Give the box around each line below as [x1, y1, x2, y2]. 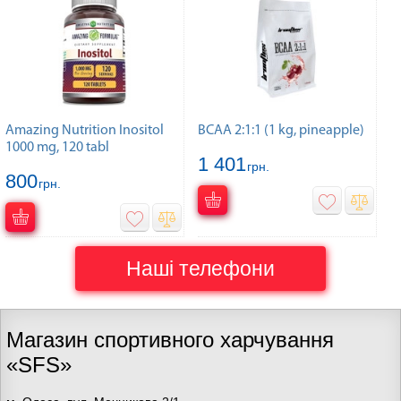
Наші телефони [126, 257, 275, 281]
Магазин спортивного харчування [6, 328, 334, 353]
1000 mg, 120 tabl [5, 141, 109, 156]
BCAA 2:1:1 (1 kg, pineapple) [198, 124, 364, 139]
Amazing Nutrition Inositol [5, 124, 164, 139]
